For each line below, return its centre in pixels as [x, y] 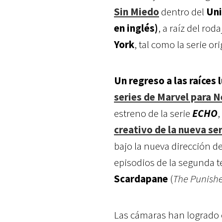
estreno [131, 113]
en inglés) [136, 28]
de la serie [169, 113]
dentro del [183, 12]
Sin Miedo [137, 12]
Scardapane [141, 179]
